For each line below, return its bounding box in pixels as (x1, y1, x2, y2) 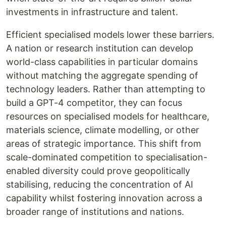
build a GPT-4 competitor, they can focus (6, 97, 182, 108)
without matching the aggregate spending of (6, 70, 198, 81)
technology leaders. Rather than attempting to (6, 84, 205, 95)
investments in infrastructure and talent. (6, 7, 178, 18)
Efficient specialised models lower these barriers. (6, 29, 214, 40)
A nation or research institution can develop (6, 43, 193, 54)
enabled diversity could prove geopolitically (6, 165, 190, 177)
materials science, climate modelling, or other (6, 125, 199, 136)
